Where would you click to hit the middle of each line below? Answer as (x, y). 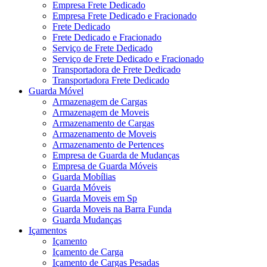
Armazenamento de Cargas (103, 123)
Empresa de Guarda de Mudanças (116, 155)
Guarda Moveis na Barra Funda (112, 209)
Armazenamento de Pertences (108, 144)
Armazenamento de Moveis (104, 133)
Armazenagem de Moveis (101, 112)
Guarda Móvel (56, 91)
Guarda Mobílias (84, 176)
